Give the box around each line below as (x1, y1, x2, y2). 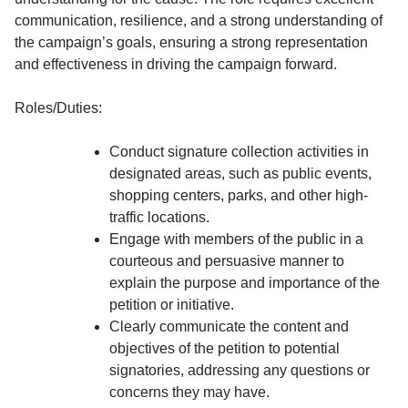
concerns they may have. (109, 383, 270, 400)
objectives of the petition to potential (109, 340, 340, 356)
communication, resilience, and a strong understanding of (15, 12, 382, 28)
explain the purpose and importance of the (109, 274, 380, 291)
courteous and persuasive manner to (109, 252, 344, 269)
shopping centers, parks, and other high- (109, 187, 368, 203)
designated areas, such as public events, (109, 165, 372, 181)
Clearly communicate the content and (109, 318, 349, 334)
